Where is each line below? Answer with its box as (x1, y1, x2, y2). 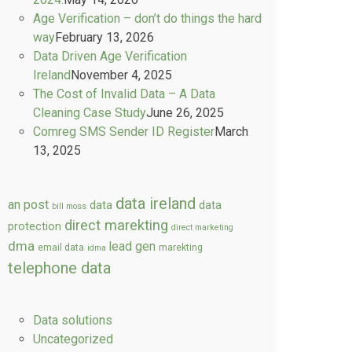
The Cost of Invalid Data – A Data (33, 86, 215, 101)
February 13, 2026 (55, 30, 154, 45)
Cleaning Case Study (33, 105, 146, 120)
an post (8, 197, 49, 212)
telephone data (8, 258, 111, 277)
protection (8, 219, 61, 233)
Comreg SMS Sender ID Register (33, 124, 214, 139)
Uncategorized (33, 332, 113, 346)
